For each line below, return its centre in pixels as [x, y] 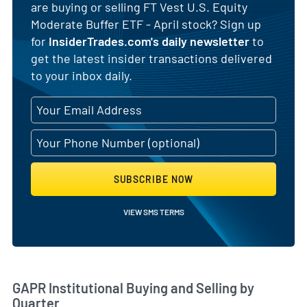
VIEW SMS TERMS [153, 211]
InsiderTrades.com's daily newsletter [149, 41]
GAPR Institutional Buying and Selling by [133, 287]
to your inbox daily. [82, 75]
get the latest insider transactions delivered [151, 58]
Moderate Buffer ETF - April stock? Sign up [146, 24]
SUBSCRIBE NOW [153, 179]
